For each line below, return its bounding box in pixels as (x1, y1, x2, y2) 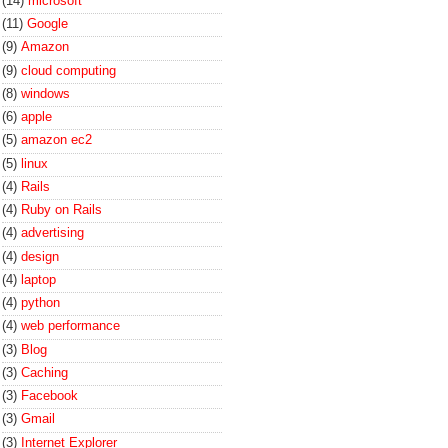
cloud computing (21, 62, 116, 78)
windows (21, 85, 70, 101)
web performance (21, 318, 120, 334)
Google (27, 16, 68, 31)
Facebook (21, 388, 78, 403)
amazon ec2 (21, 132, 92, 148)
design (21, 248, 59, 264)
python (21, 295, 60, 310)
